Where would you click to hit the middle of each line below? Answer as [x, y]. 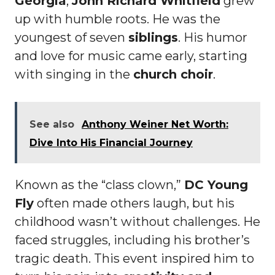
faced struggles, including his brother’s [132, 240]
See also [52, 125]
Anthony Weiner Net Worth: [155, 125]
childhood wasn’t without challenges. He [137, 222]
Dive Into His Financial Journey [111, 143]
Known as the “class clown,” [99, 185]
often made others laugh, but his [134, 203]
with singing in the [74, 75]
